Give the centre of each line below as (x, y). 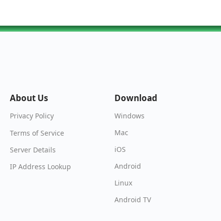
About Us (29, 98)
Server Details (33, 149)
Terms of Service (37, 133)
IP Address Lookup (40, 167)
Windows (130, 116)
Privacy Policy (32, 116)
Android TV (133, 199)
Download (136, 98)
